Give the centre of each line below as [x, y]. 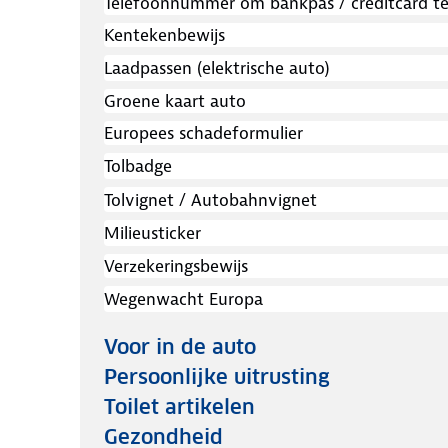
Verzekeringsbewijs [176, 266]
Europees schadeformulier [203, 133]
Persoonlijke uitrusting [217, 376]
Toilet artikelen [179, 406]
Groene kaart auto [175, 101]
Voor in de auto [180, 346]
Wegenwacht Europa [183, 298]
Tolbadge [138, 165]
